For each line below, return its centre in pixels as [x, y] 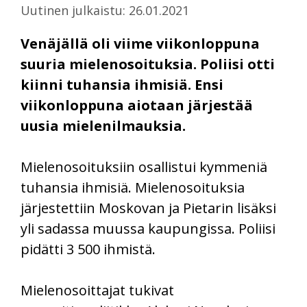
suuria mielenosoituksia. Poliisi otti [148, 64]
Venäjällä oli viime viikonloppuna [140, 43]
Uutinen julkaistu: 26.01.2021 [105, 10]
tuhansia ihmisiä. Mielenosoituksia [133, 187]
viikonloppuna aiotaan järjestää [137, 105]
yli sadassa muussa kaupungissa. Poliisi [148, 228]
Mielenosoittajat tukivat [97, 290]
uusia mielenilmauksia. [103, 125]
